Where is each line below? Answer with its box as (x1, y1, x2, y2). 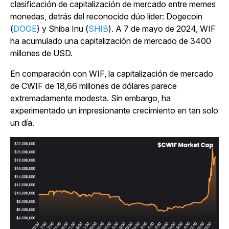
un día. (10, 118, 34, 128)
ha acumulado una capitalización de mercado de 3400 (10, 36, 211, 47)
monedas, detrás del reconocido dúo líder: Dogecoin (10, 11, 202, 22)
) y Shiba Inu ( (37, 24, 88, 34)
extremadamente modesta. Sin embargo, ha (10, 93, 171, 104)
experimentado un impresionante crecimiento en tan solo (10, 105, 218, 116)
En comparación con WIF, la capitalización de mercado (10, 68, 213, 79)
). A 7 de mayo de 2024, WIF (108, 24, 216, 34)
